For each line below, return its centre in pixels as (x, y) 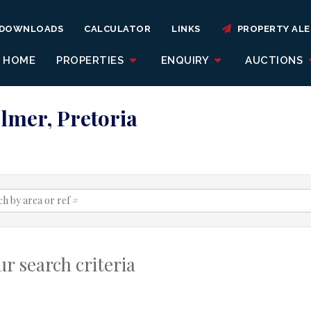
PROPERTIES (92, 60)
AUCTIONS (276, 60)
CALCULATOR (117, 29)
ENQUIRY (186, 60)
